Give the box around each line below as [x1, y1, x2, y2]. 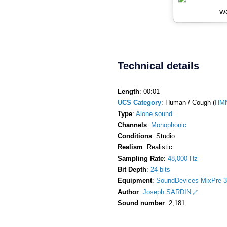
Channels [118, 121, 147, 129]
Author [118, 187, 139, 196]
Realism [118, 143, 143, 151]
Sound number [118, 199, 165, 207]
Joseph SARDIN [143, 187, 191, 196]
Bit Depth [118, 165, 146, 173]
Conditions [118, 132, 152, 140]
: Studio [152, 132, 175, 140]
